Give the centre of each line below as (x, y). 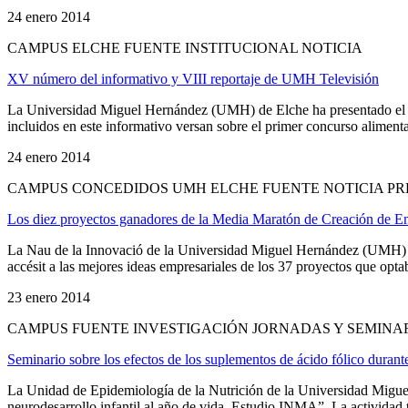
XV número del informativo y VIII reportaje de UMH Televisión (193, 78)
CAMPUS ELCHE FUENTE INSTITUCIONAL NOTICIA (185, 47)
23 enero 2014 (49, 297)
